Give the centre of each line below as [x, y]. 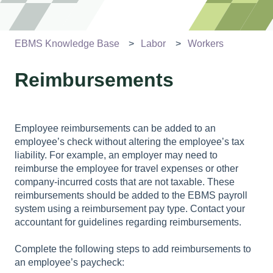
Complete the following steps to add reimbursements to [133, 249]
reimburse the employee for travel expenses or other [126, 168]
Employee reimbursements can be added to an [115, 128]
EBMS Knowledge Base [67, 43]
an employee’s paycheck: [69, 263]
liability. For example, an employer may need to [116, 155]
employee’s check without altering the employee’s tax [129, 141]
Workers [205, 43]
